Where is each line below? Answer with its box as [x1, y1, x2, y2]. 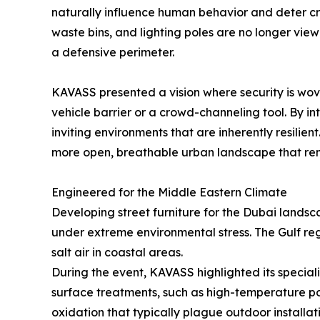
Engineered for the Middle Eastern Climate [51, 185, 287, 200]
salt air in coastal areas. [51, 245, 183, 260]
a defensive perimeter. [51, 45, 174, 60]
